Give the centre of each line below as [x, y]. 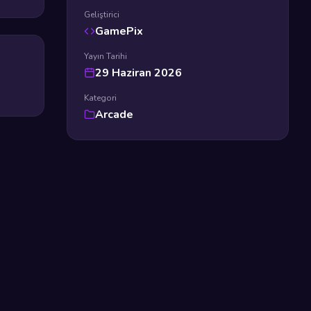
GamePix [119, 31]
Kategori [100, 98]
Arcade [114, 115]
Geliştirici [102, 15]
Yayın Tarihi [106, 56]
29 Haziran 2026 [138, 73]
